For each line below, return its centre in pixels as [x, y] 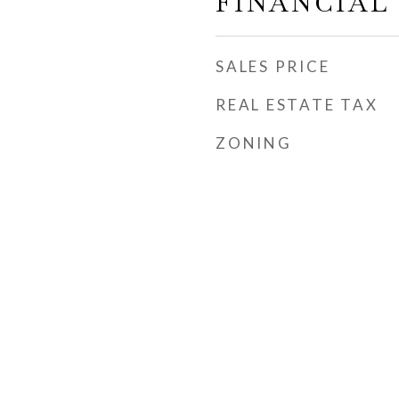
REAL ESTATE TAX [297, 105]
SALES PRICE [273, 66]
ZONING [254, 143]
